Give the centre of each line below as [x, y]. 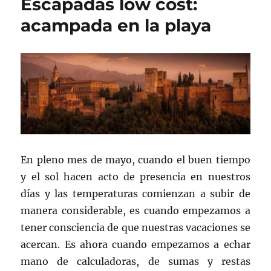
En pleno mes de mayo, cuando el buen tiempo [135, 159]
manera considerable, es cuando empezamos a [135, 210]
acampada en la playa [116, 26]
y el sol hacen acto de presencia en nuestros [135, 176]
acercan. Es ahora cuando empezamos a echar [135, 244]
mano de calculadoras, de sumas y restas [135, 261]
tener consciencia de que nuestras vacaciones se [135, 227]
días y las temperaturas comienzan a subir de [135, 193]
